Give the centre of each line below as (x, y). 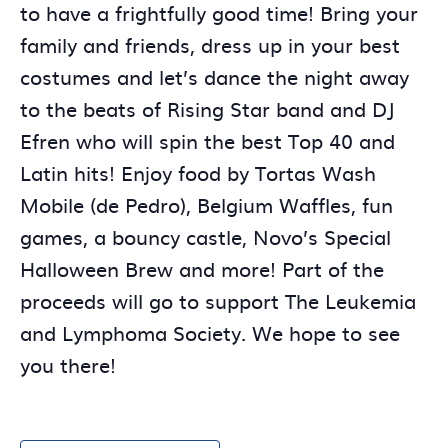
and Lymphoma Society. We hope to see (210, 332)
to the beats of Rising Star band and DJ (207, 108)
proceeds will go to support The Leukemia (218, 300)
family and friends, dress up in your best (210, 44)
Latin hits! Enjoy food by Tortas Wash (198, 172)
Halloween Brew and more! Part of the (202, 268)
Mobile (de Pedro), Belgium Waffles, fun (206, 204)
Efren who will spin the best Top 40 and (207, 140)
